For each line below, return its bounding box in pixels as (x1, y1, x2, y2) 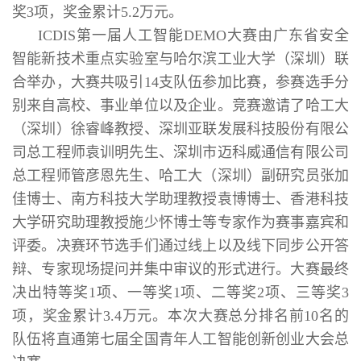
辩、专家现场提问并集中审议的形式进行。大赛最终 (12, 260, 349, 277)
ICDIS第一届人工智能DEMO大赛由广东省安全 (38, 27, 349, 44)
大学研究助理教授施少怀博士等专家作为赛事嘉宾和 (12, 214, 349, 230)
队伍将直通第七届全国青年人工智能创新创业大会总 (12, 330, 349, 347)
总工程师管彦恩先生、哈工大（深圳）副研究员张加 (12, 167, 349, 184)
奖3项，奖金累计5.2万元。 (12, 3, 183, 20)
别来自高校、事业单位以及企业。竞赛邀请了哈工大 (12, 97, 349, 114)
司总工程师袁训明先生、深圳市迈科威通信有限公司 (12, 143, 349, 160)
